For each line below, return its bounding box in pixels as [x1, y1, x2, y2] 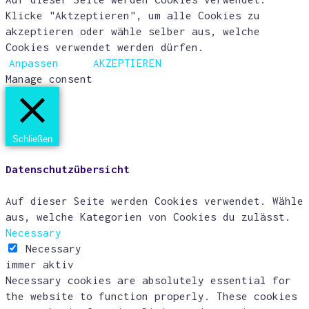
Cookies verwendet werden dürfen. [6, 40, 204, 53]
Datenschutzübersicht [6, 163, 130, 176]
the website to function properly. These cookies [6, 290, 297, 303]
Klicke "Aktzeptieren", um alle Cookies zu [6, 8, 260, 21]
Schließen [12, 133, 52, 144]
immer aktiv [6, 258, 74, 271]
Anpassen [9, 56, 59, 69]
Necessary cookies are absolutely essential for [6, 274, 291, 287]
